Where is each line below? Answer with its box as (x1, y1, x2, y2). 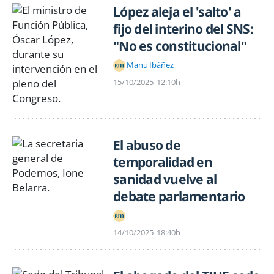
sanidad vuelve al (113, 170, 217, 188)
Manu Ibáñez (127, 59, 174, 71)
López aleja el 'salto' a (113, 2, 242, 20)
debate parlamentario (113, 187, 245, 205)
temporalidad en (113, 153, 212, 171)
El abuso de (113, 136, 180, 154)
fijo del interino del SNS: (113, 20, 253, 37)
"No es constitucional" (113, 37, 246, 54)
